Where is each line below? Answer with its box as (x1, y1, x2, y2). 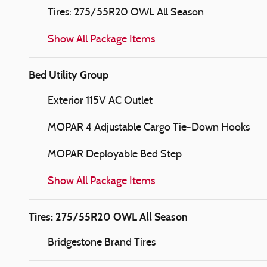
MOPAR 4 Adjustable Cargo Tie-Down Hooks (48, 122, 250, 133)
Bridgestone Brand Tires (48, 237, 156, 249)
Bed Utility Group (29, 68, 108, 82)
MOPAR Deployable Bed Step (48, 148, 182, 160)
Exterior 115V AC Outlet (48, 95, 153, 107)
